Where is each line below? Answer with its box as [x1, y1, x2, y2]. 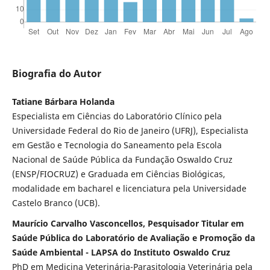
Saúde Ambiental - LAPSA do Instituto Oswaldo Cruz [11, 246, 230, 259]
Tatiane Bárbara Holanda [11, 96, 115, 108]
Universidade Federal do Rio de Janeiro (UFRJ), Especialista [11, 125, 248, 137]
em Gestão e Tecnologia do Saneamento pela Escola [11, 139, 222, 151]
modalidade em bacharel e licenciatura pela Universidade [11, 183, 246, 195]
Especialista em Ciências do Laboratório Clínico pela [11, 110, 222, 122]
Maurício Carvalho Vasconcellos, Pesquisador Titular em [11, 218, 244, 230]
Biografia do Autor [11, 67, 101, 81]
